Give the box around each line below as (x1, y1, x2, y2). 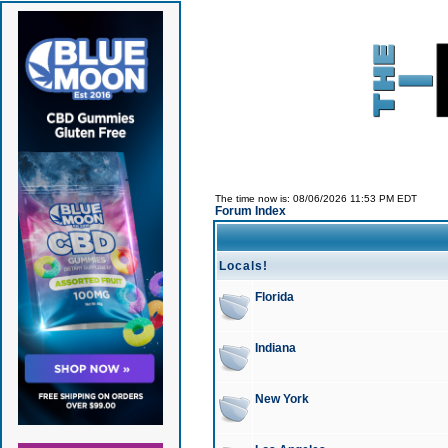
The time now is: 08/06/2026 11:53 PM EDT (214, 193, 417, 204)
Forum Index (214, 204, 286, 218)
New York (254, 392, 309, 406)
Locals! (218, 259, 268, 273)
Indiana (254, 341, 296, 355)
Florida (254, 290, 294, 304)
